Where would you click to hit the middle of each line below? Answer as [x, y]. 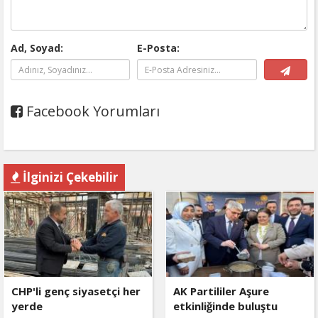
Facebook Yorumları [91, 111]
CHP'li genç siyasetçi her [76, 291]
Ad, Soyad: [37, 48]
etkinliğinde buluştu [225, 306]
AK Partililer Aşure [221, 291]
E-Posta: [159, 48]
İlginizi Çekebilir [69, 177]
